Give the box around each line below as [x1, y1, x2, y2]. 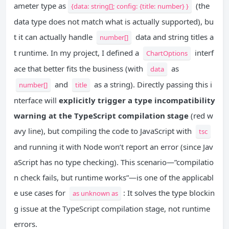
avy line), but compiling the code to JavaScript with [14, 126, 194, 136]
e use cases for [14, 188, 67, 198]
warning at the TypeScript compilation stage [14, 110, 189, 121]
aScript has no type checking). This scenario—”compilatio [14, 157, 214, 168]
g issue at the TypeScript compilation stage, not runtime [14, 203, 210, 214]
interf [193, 48, 214, 58]
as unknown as [73, 189, 118, 198]
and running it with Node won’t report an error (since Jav [14, 142, 213, 152]
